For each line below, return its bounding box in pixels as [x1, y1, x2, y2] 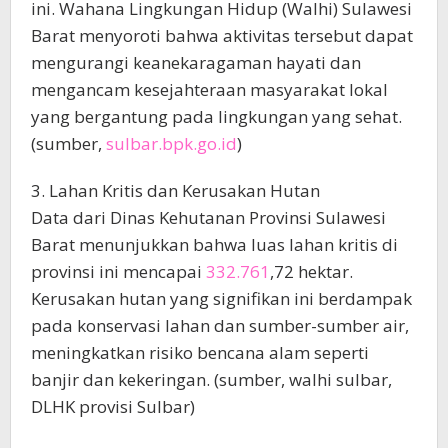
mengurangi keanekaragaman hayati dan [31, 50, 361, 74]
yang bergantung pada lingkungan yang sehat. [31, 104, 402, 128]
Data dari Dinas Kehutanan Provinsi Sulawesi [31, 205, 386, 229]
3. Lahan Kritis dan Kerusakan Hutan [31, 178, 320, 202]
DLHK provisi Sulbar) [31, 394, 195, 418]
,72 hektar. [270, 259, 353, 283]
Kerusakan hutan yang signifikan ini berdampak [31, 286, 412, 310]
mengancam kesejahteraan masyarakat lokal [31, 77, 388, 101]
